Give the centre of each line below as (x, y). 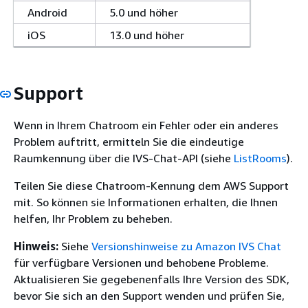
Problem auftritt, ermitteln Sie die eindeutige (129, 142)
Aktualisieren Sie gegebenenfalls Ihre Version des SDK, (152, 279)
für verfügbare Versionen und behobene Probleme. (141, 263)
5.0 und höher (144, 12)
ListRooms (260, 158)
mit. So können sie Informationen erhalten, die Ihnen (146, 202)
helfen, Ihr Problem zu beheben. (93, 219)
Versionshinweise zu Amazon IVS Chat (186, 246)
